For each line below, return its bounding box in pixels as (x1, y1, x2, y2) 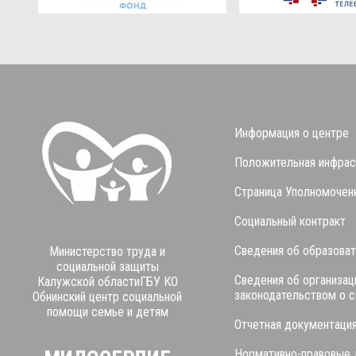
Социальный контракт (234, 213, 346, 229)
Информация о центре (234, 125, 349, 141)
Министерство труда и (49, 243, 165, 259)
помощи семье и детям (46, 304, 168, 319)
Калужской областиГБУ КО (37, 273, 178, 289)
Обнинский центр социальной (33, 288, 182, 304)
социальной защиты (56, 258, 159, 274)
